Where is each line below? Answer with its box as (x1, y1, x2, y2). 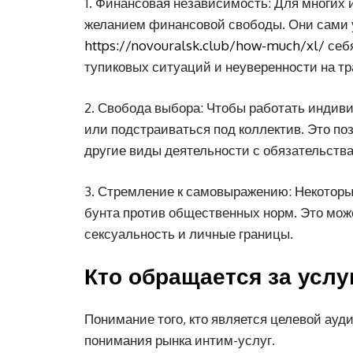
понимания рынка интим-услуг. (84, 332, 275, 348)
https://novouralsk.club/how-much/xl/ (84, 37, 325, 54)
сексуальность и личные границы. (84, 225, 293, 242)
